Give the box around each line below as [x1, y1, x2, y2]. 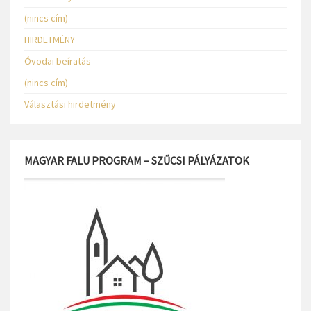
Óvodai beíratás [24, 55, 91, 68]
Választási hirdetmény [24, 98, 116, 111]
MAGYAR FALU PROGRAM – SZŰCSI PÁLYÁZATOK [24, 153, 249, 168]
